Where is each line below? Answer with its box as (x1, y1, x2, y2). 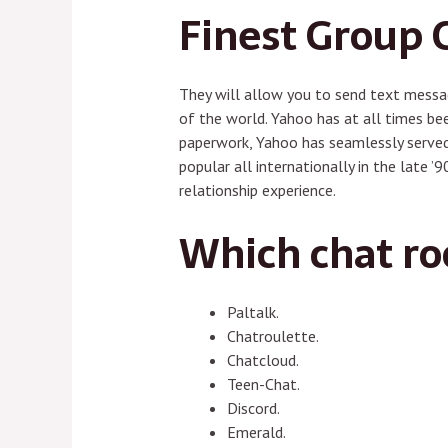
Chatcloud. (226, 349, 299, 370)
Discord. (226, 397, 280, 418)
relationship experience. (178, 180, 336, 201)
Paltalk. (226, 301, 279, 322)
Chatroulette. (226, 325, 319, 346)
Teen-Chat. (226, 373, 300, 394)
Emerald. (226, 421, 286, 442)
